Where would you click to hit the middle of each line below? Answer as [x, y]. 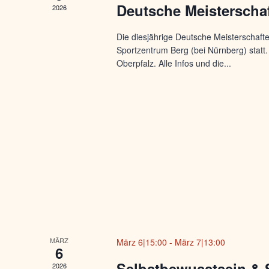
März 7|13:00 [200, 242]
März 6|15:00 [142, 242]
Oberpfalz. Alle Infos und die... [174, 63]
